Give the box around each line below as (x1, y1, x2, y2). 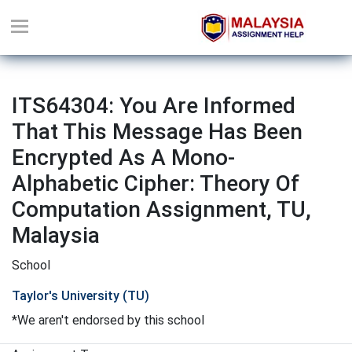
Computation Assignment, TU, (12, 196, 311, 222)
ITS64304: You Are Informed (12, 93, 295, 119)
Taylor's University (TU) (12, 288, 149, 303)
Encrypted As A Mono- (12, 145, 235, 170)
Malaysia (12, 222, 100, 248)
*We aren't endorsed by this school (12, 313, 204, 328)
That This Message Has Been (12, 119, 302, 145)
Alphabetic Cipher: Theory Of (12, 170, 299, 196)
